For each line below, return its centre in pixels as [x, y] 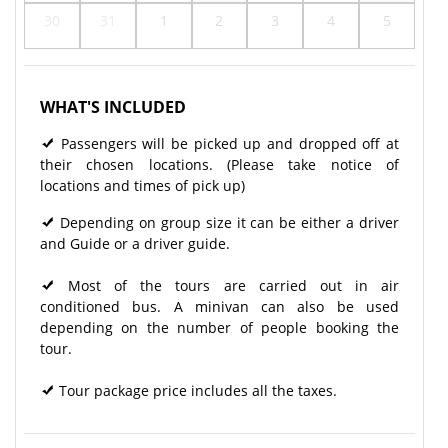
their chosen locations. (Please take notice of [219, 164]
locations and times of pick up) [146, 185]
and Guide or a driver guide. [135, 243]
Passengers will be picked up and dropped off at [227, 143]
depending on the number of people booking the [219, 327]
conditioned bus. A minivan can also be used [219, 306]
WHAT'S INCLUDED [113, 106]
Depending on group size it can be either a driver [227, 222]
